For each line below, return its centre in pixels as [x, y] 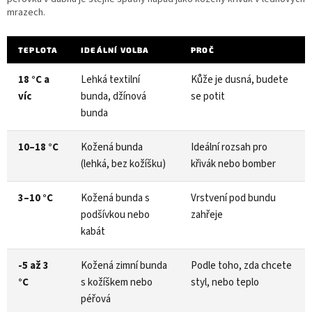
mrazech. [26, 12]
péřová [96, 299]
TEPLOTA [38, 49]
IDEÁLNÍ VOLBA [115, 49]
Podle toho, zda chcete [241, 265]
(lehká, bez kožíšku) [123, 164]
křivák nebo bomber [233, 164]
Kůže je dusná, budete [240, 79]
